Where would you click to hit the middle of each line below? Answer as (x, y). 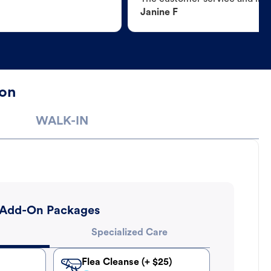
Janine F (159, 13)
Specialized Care (130, 233)
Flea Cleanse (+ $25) (126, 263)
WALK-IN (62, 122)
